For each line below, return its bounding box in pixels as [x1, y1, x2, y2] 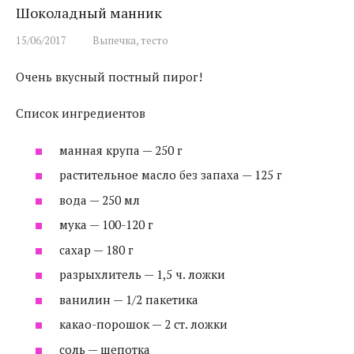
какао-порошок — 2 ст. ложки [59, 316, 228, 332]
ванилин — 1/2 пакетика [59, 291, 198, 307]
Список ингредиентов [16, 105, 145, 121]
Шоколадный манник [16, 3, 162, 22]
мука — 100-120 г [59, 217, 153, 232]
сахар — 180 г [59, 241, 134, 258]
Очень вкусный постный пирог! [16, 69, 202, 85]
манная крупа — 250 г [59, 141, 183, 158]
